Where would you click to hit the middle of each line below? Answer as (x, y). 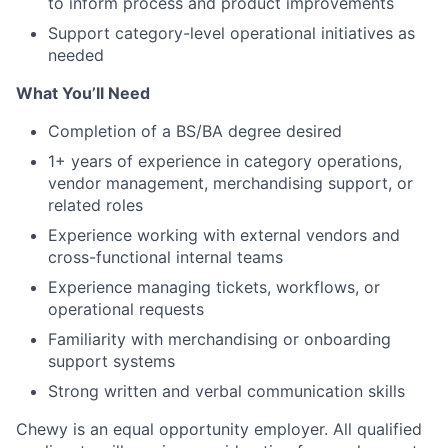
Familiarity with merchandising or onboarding (219, 339)
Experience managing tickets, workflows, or (214, 287)
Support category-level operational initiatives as (231, 33)
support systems (111, 361)
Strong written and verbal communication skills (226, 391)
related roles (95, 205)
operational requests (126, 309)
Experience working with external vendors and (224, 235)
